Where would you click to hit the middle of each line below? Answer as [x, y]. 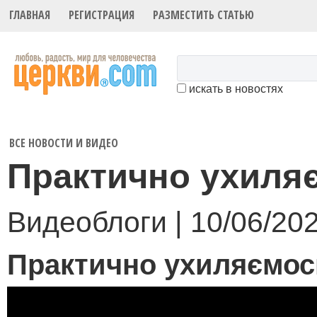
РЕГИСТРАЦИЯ [102, 15]
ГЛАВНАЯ [30, 15]
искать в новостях [235, 89]
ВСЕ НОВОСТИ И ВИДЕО [64, 143]
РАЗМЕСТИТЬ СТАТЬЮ [204, 15]
